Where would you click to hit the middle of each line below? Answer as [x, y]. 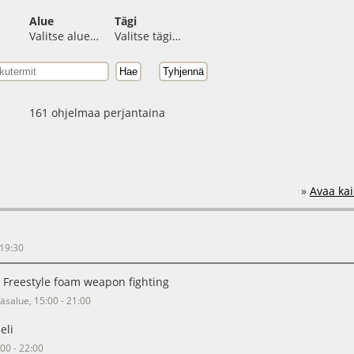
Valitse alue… [64, 36]
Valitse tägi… [147, 36]
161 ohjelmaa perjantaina [97, 113]
